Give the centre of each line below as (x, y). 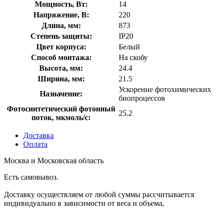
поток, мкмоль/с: (61, 117)
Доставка (39, 135)
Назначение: (61, 93)
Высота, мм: (61, 68)
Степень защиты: (61, 36)
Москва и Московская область (54, 160)
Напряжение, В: (61, 15)
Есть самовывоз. (31, 177)
